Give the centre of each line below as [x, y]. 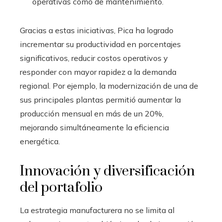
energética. [40, 141]
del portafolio [61, 187]
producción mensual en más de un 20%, [92, 113]
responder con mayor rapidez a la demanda [98, 72]
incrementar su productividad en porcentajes [100, 44]
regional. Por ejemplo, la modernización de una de [109, 85]
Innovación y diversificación [107, 171]
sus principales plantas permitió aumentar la [100, 99]
